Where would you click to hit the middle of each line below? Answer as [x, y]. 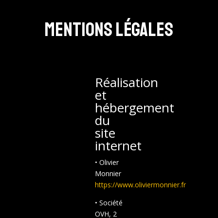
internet [118, 145]
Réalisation [126, 82]
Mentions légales [109, 29]
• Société [109, 202]
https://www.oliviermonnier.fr [140, 184]
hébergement [134, 107]
